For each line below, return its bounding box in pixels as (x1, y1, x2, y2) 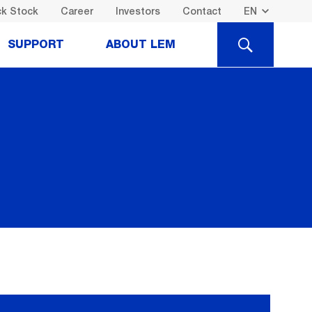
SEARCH (238, 37, 286, 49)
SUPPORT (8, 39, 64, 51)
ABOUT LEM (106, 39, 175, 51)
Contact (182, 5, 221, 17)
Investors (115, 5, 160, 17)
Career (60, 5, 93, 17)
